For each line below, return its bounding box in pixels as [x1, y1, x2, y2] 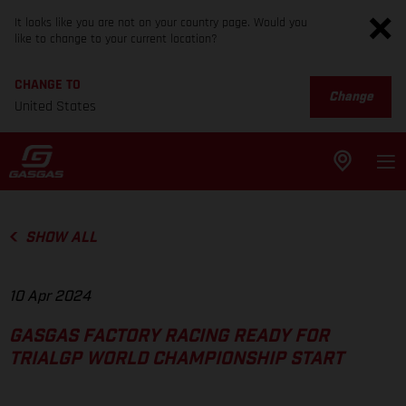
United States [14, 97, 96, 116]
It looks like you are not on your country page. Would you [14, 14, 307, 31]
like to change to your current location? [14, 31, 217, 47]
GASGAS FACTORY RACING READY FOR [9, 327, 329, 346]
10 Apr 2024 [9, 289, 91, 304]
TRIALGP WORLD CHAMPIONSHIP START [9, 350, 343, 369]
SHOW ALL [24, 230, 97, 245]
